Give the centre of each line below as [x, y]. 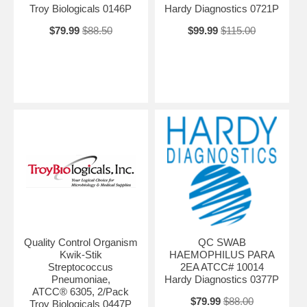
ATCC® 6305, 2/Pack [81, 291]
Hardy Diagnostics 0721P [222, 8]
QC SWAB [222, 242]
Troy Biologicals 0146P [81, 8]
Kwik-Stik [81, 254]
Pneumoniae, [81, 279]
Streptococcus [81, 267]
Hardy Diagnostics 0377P [222, 279]
